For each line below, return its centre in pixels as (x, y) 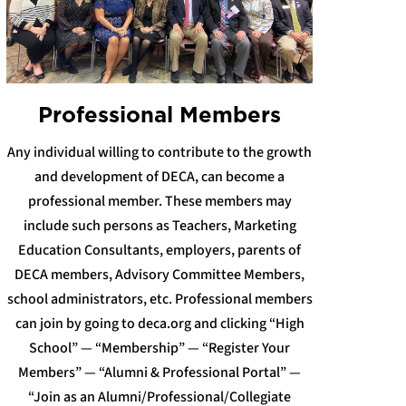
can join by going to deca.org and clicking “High (159, 323)
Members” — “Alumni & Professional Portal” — (160, 372)
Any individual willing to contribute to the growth (160, 152)
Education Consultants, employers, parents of (160, 250)
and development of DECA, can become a (160, 176)
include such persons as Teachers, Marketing (159, 225)
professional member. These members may (159, 201)
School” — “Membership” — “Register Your (160, 348)
